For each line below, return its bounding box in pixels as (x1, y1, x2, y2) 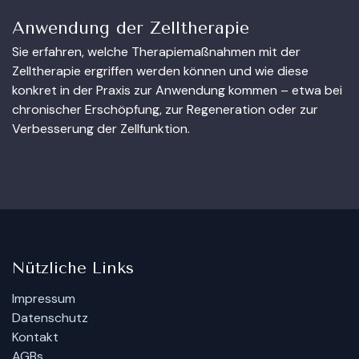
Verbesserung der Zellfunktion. (12, 120, 190, 137)
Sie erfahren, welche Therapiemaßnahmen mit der (12, 43, 301, 60)
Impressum (12, 290, 75, 308)
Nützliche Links (12, 259, 134, 278)
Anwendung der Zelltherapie (12, 18, 249, 38)
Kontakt (12, 329, 58, 346)
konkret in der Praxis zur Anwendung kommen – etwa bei (12, 82, 342, 99)
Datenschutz (12, 309, 88, 327)
